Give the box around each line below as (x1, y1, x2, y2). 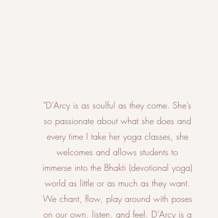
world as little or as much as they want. (44, 177, 190, 189)
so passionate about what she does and (43, 115, 191, 127)
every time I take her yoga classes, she (46, 130, 188, 142)
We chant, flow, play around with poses (42, 193, 192, 204)
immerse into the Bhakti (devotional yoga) (42, 162, 193, 173)
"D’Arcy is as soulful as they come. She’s (43, 99, 192, 111)
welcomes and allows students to (56, 146, 179, 158)
